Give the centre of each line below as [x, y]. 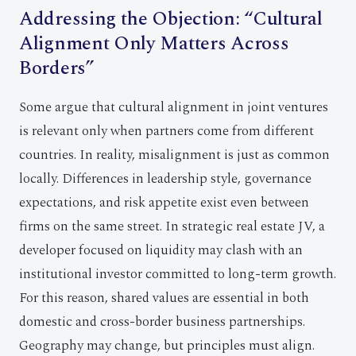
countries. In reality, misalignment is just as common [174, 155]
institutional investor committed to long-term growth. [178, 274]
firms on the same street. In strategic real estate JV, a [172, 226]
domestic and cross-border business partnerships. [162, 322]
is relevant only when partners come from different [166, 131]
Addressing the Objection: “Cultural [171, 19]
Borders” [57, 68]
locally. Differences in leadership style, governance [165, 179]
